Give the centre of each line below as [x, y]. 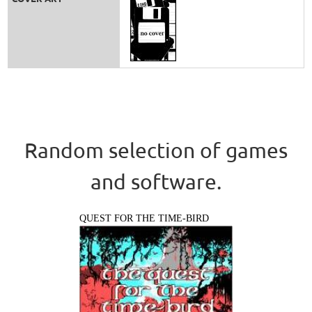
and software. [156, 181]
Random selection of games [156, 150]
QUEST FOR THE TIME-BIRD [144, 218]
